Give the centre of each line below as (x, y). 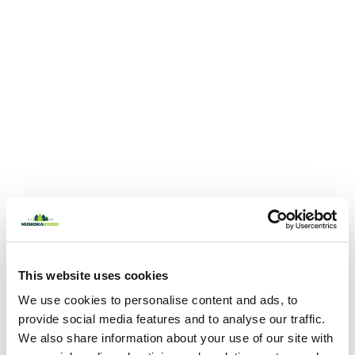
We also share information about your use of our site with (176, 338)
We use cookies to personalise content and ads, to (158, 300)
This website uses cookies (94, 275)
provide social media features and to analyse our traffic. (172, 319)
